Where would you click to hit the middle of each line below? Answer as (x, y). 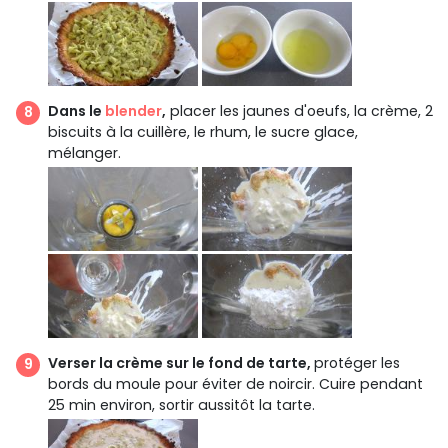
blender (133, 110)
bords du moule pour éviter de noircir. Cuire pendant (235, 383)
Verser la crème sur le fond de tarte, (181, 362)
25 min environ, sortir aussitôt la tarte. (181, 404)
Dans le (76, 110)
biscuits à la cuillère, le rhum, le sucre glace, (203, 131)
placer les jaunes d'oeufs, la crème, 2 (299, 110)
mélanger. (84, 152)
